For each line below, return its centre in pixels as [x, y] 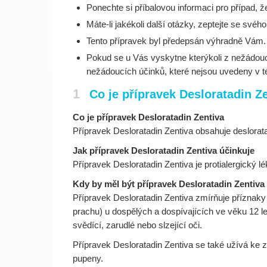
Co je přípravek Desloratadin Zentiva [148, 117]
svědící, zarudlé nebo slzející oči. [137, 225]
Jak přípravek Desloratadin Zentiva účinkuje [164, 150]
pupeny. [88, 258]
